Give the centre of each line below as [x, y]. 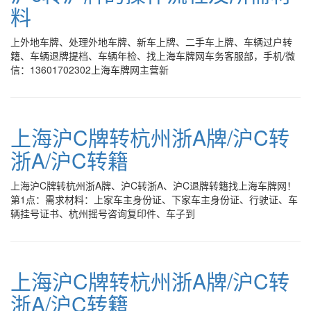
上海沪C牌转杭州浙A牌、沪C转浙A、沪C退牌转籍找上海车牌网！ [153, 185]
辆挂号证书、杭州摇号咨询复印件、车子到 [103, 213]
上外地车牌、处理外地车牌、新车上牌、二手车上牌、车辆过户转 [151, 42]
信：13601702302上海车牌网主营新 [90, 69]
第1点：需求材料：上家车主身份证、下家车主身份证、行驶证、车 [154, 199]
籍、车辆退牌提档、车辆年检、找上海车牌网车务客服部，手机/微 [153, 56]
